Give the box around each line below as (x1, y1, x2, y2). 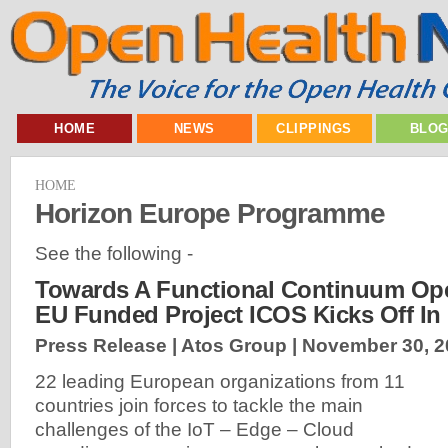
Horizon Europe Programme (35, 196, 385, 229)
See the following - (35, 242, 193, 264)
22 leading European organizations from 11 (35, 371, 405, 393)
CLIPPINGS (276, 121, 352, 136)
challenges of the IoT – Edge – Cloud (35, 419, 354, 441)
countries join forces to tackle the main (35, 395, 363, 417)
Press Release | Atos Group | (35, 335, 302, 357)
